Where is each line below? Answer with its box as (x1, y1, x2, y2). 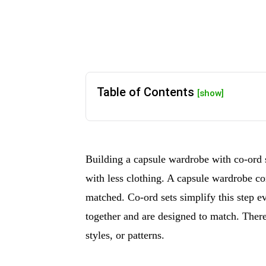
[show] (197, 87, 224, 99)
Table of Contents (97, 84, 197, 99)
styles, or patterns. (85, 229, 164, 241)
